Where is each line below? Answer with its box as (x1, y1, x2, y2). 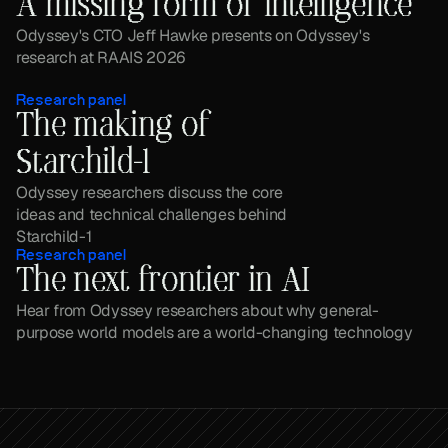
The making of (16, 109, 211, 144)
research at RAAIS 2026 (16, 47, 185, 68)
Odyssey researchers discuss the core (16, 182, 283, 203)
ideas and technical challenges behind (16, 204, 288, 225)
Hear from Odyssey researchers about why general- (16, 300, 379, 321)
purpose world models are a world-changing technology (16, 322, 413, 343)
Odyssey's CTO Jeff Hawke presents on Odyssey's (16, 25, 370, 46)
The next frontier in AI (16, 264, 310, 299)
